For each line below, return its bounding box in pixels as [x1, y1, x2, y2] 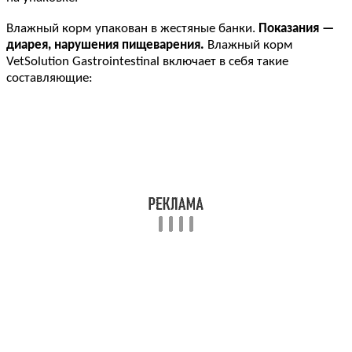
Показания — [258, 21, 334, 35]
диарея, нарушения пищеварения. [6, 38, 204, 52]
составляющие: [6, 71, 93, 85]
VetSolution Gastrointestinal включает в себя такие [6, 54, 288, 68]
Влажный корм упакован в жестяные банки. [6, 21, 258, 35]
